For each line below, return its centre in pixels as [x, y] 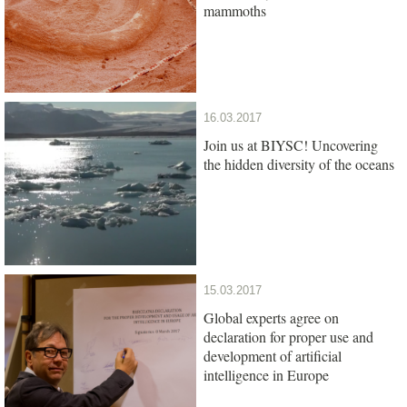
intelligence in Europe [266, 374]
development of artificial [273, 355]
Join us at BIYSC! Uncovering [291, 144]
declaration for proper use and [288, 336]
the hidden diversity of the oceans [299, 164]
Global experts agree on [271, 317]
